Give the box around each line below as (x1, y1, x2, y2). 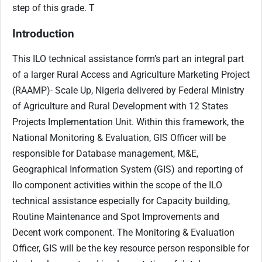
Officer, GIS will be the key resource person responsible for (12, 243, 249, 254)
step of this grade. (12, 2, 89, 13)
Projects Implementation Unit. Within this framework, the (12, 116, 244, 128)
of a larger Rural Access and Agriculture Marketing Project (12, 69, 250, 81)
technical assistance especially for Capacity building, (12, 195, 230, 207)
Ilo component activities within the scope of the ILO (12, 180, 222, 191)
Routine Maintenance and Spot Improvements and (12, 211, 219, 223)
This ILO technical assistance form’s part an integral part (12, 53, 244, 65)
